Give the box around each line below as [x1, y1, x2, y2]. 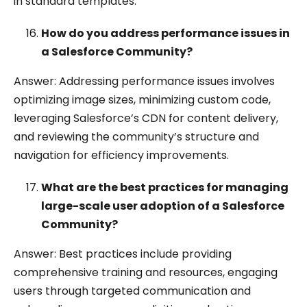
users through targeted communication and [14, 283, 251, 299]
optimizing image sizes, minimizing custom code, [14, 92, 271, 108]
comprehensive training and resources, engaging [14, 265, 278, 280]
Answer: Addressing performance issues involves [14, 73, 275, 89]
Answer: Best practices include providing [14, 246, 232, 262]
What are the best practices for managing [41, 180, 288, 195]
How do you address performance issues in [41, 25, 290, 41]
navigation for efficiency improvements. [14, 147, 229, 163]
